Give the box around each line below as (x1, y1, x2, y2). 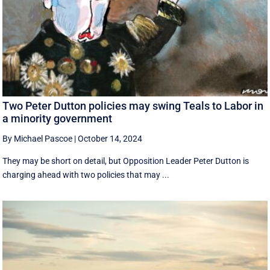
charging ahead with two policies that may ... (2, 169, 170, 180)
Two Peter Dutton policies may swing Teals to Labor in (2, 99, 264, 112)
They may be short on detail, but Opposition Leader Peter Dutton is (2, 155, 250, 166)
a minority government (2, 111, 113, 125)
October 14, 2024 (78, 133, 143, 143)
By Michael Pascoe (2, 133, 73, 143)
